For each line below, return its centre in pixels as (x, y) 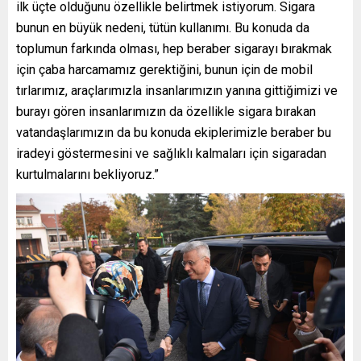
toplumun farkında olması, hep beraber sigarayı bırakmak (174, 49)
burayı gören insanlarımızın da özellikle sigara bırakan (166, 112)
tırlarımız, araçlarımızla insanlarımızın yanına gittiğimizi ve (177, 91)
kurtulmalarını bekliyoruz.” (87, 175)
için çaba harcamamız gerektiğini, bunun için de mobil (164, 70)
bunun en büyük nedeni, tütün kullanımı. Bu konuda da (163, 28)
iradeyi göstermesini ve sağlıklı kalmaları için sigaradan (171, 154)
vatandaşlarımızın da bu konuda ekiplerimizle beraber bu (174, 133)
